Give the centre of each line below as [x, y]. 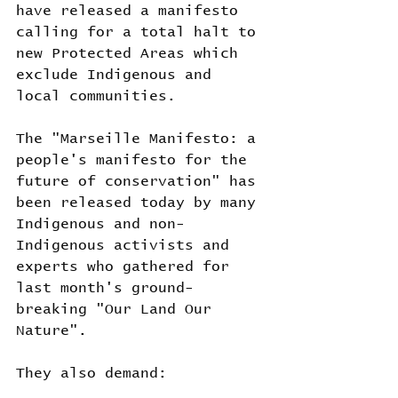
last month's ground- [105, 288]
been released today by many [140, 203]
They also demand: [92, 374]
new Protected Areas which [131, 54]
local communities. [96, 96]
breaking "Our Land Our [118, 310]
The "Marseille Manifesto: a [140, 139]
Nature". [52, 331]
